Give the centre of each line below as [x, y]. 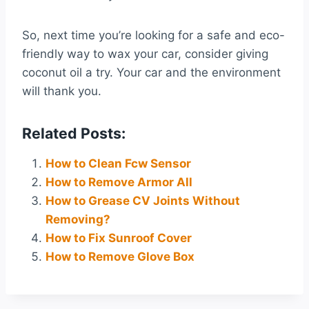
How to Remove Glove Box [120, 257]
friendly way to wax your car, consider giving [145, 53]
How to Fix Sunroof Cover [119, 238]
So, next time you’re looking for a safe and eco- [153, 35]
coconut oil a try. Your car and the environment [151, 72]
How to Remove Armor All [119, 182]
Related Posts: [74, 133]
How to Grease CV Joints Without [143, 201]
